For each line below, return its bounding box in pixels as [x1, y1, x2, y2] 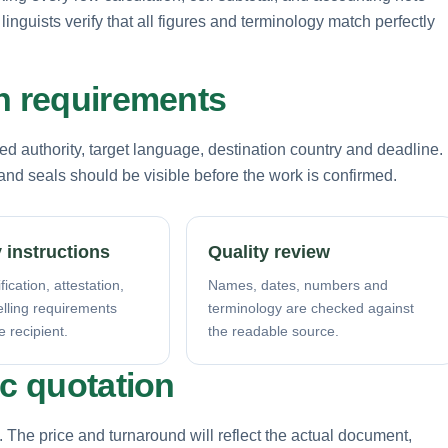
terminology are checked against [208, 299, 414, 316]
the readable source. [208, 322, 339, 339]
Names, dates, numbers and [208, 276, 388, 293]
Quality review [208, 241, 330, 262]
